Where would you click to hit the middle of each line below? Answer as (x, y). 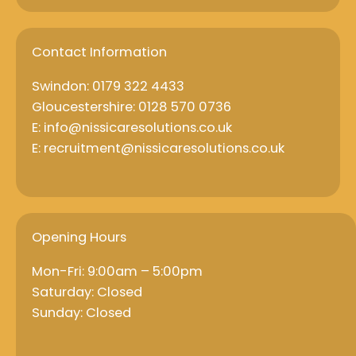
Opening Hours (79, 237)
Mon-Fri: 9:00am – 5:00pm (117, 271)
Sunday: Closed (81, 312)
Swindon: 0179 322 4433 (108, 86)
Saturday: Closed (87, 292)
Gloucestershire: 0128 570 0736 (132, 106)
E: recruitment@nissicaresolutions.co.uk (158, 148)
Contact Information (99, 52)
